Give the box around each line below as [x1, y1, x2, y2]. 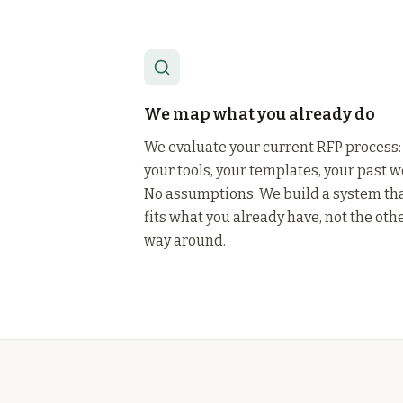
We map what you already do [144, 104, 375, 124]
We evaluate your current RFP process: [144, 139, 401, 156]
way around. [144, 232, 226, 249]
